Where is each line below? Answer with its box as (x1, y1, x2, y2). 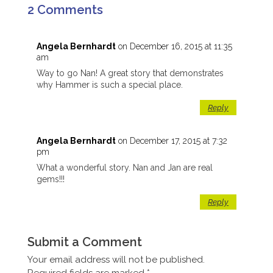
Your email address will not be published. (27, 254, 205, 266)
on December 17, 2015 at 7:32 (118, 136, 227, 146)
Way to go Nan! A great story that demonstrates (36, 68, 224, 79)
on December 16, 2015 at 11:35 (118, 41, 232, 52)
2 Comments (27, 2, 103, 18)
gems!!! (36, 174, 65, 185)
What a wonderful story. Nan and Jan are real (36, 163, 213, 173)
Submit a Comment (27, 235, 142, 250)
